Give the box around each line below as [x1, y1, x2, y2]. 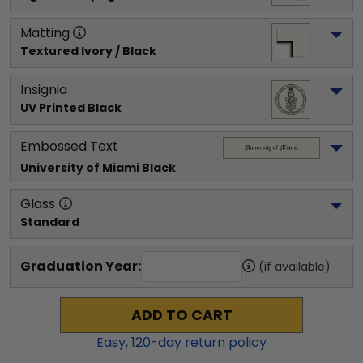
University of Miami [20, 160, 139, 176]
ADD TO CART [130, 305, 233, 325]
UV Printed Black [20, 100, 122, 116]
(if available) [258, 258, 331, 275]
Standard [20, 214, 79, 230]
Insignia [20, 80, 67, 99]
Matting [20, 23, 70, 42]
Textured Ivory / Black [20, 43, 156, 59]
